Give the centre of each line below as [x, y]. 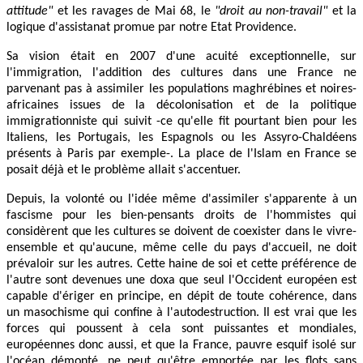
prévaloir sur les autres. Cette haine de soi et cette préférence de [181, 264]
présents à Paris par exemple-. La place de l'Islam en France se [181, 154]
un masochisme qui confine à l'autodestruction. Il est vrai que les [181, 312]
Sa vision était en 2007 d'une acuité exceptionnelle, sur [181, 56]
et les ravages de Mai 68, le [134, 11]
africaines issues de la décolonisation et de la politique [181, 105]
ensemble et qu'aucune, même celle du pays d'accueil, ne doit [181, 248]
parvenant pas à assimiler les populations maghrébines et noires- [181, 89]
